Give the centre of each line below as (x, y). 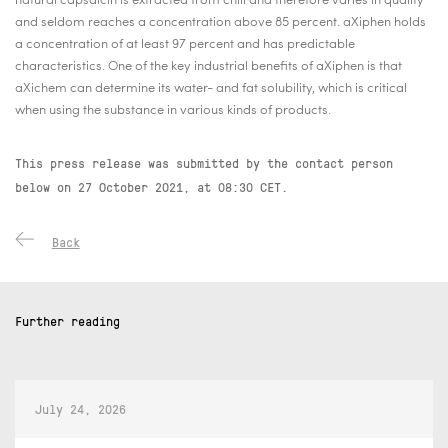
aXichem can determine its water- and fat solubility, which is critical (211, 88)
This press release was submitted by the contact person (204, 162)
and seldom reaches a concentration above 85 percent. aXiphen (203, 22)
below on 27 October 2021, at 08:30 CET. (151, 186)
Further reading (67, 320)
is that (384, 66)
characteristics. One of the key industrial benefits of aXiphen (189, 66)
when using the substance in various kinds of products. (173, 110)
